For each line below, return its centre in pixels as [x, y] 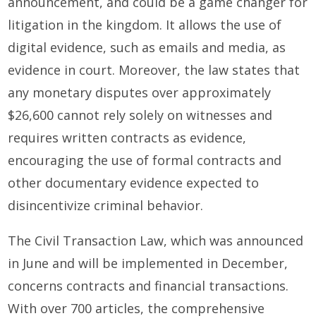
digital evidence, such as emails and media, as [147, 48]
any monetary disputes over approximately [140, 93]
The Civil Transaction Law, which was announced [156, 241]
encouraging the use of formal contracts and [145, 160]
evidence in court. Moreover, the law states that [154, 70]
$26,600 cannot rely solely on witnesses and [140, 115]
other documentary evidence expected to [134, 183]
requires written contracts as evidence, [127, 138]
